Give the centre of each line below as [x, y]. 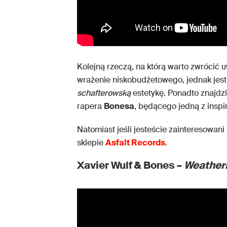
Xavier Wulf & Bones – [130, 165]
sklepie [91, 143]
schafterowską [104, 93]
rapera [90, 106]
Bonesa [119, 106]
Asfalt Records [135, 143]
